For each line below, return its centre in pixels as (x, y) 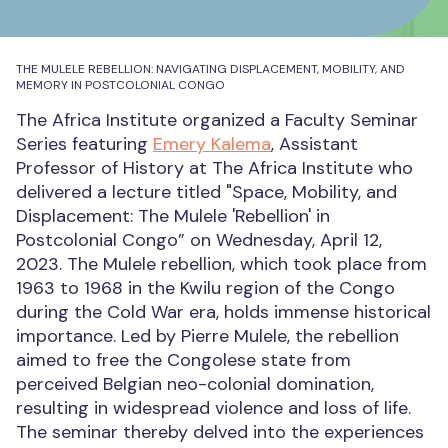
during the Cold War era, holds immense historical (223, 312)
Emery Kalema (212, 144)
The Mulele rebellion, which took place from (247, 264)
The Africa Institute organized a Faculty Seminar (217, 120)
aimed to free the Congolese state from (183, 360)
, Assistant (314, 144)
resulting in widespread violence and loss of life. (213, 408)
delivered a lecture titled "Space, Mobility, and (206, 192)
